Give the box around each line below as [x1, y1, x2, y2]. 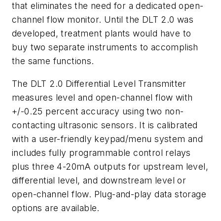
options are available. [12, 202, 100, 213]
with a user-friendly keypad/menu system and [12, 133, 203, 144]
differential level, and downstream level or [12, 175, 186, 185]
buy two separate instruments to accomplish [12, 41, 198, 52]
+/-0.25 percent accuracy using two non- [12, 106, 184, 116]
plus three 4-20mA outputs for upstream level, [12, 161, 208, 172]
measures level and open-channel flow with [12, 92, 193, 103]
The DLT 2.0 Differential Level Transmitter [12, 78, 186, 89]
